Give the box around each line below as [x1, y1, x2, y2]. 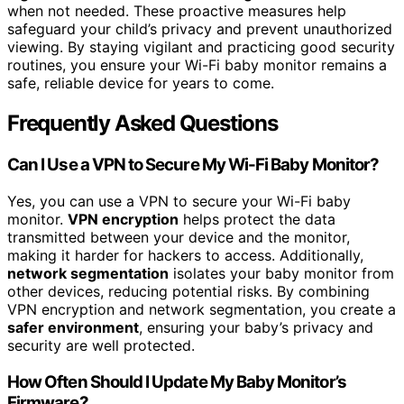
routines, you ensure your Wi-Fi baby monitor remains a [7, 56, 387, 75]
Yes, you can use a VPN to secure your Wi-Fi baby [7, 192, 351, 210]
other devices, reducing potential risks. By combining [7, 282, 370, 300]
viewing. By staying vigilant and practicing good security [7, 38, 395, 57]
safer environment [7, 318, 139, 336]
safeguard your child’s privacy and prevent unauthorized [7, 20, 392, 39]
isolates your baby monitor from [169, 264, 394, 282]
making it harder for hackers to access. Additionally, [7, 246, 363, 264]
